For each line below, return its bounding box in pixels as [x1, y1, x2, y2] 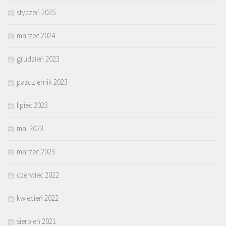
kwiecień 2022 [17, 193, 59, 203]
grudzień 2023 [17, 54, 60, 64]
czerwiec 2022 [17, 170, 59, 180]
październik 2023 [17, 77, 68, 87]
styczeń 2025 [17, 8, 55, 17]
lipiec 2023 [17, 100, 48, 110]
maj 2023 [17, 124, 43, 133]
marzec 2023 [17, 147, 55, 156]
